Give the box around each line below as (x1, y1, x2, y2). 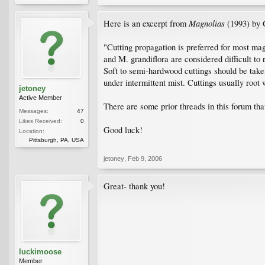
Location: (19, 127, 44, 134)
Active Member (19, 93, 62, 101)
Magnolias (189, 17, 225, 29)
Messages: (19, 107, 49, 114)
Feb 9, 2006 (128, 154, 162, 162)
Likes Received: (19, 117, 62, 124)
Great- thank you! (104, 180, 165, 192)
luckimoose (19, 247, 62, 256)
